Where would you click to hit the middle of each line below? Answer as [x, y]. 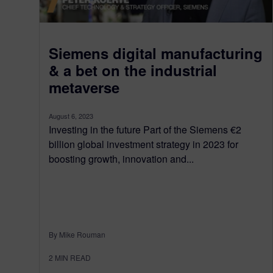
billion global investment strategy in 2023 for [144, 144]
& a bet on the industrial [133, 70]
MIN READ [73, 257]
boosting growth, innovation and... [121, 158]
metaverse [84, 87]
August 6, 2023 [71, 115]
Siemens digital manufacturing [156, 53]
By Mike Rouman [77, 234]
